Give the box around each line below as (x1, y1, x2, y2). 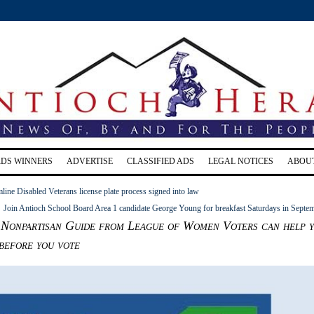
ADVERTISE (67, 156, 113, 166)
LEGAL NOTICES (208, 156, 273, 166)
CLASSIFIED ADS (127, 156, 194, 166)
